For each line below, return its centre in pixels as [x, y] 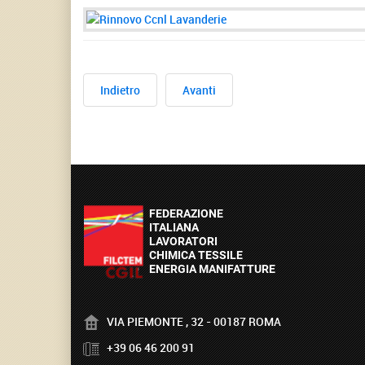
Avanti [199, 90]
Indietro [120, 90]
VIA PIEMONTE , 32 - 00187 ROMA [190, 321]
